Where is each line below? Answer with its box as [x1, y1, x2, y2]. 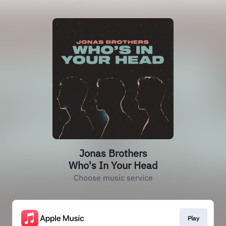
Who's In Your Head [68, 158, 158, 172]
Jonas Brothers [79, 146, 147, 160]
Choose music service [73, 173, 153, 183]
